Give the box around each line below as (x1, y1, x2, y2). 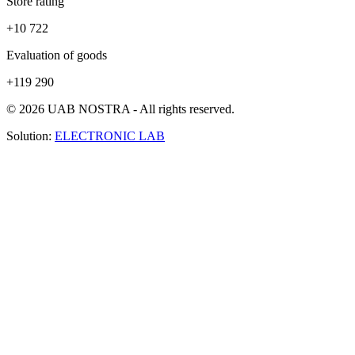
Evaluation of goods (6, 48, 107, 62)
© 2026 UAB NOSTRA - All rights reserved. (6, 101, 235, 116)
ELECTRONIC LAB (55, 128, 165, 143)
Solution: (6, 128, 55, 143)
